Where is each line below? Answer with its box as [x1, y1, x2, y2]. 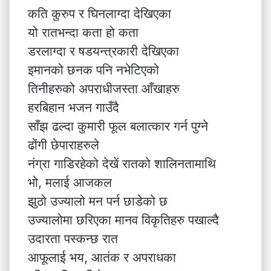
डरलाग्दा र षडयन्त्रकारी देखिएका [28, 44, 179, 59]
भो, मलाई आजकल [28, 175, 112, 190]
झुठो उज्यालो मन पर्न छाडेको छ [28, 194, 168, 209]
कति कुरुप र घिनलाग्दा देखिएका [28, 6, 171, 21]
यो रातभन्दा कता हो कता [28, 25, 139, 40]
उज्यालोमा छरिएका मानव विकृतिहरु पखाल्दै [28, 212, 219, 227]
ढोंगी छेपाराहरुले [28, 137, 99, 152]
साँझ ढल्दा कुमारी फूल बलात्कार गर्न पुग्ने [28, 119, 208, 134]
